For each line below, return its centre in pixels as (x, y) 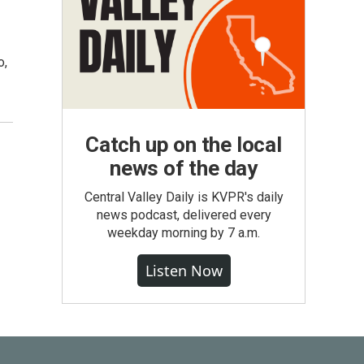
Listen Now (184, 271)
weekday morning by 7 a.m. (184, 233)
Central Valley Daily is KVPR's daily (184, 197)
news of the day (183, 168)
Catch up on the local (184, 145)
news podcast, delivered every (184, 215)
